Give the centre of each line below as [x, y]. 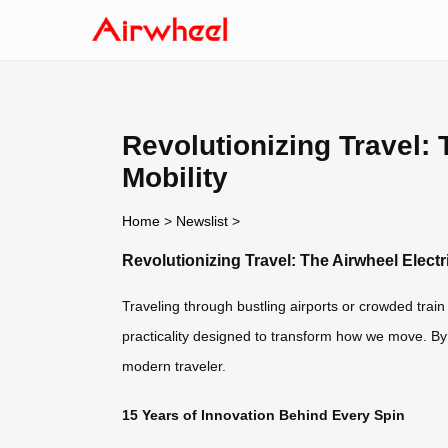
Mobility [175, 177]
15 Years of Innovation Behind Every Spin [263, 414]
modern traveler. [174, 366]
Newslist [202, 220]
